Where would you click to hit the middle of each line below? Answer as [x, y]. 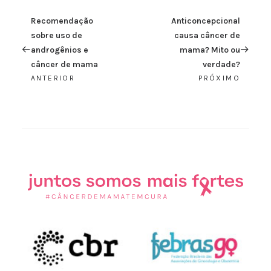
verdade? [221, 64]
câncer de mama [64, 64]
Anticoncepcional [206, 21]
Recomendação [62, 21]
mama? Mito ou [210, 50]
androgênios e [60, 50]
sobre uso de [57, 35]
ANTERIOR [53, 78]
